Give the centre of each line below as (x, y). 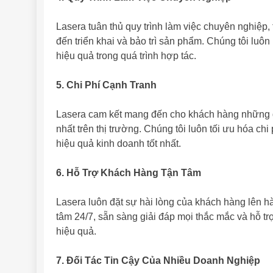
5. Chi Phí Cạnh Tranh (106, 85)
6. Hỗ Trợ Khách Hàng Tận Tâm (129, 173)
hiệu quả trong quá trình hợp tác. (126, 56)
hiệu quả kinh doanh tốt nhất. (119, 144)
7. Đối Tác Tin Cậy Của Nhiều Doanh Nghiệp (158, 261)
